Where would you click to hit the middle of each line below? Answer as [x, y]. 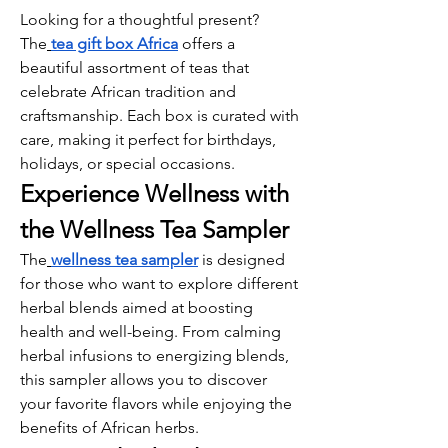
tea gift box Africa [114, 43]
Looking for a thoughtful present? [139, 19]
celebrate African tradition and [128, 91]
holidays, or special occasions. [127, 163]
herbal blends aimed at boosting [136, 307]
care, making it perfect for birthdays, [148, 139]
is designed [241, 259]
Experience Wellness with [154, 193]
